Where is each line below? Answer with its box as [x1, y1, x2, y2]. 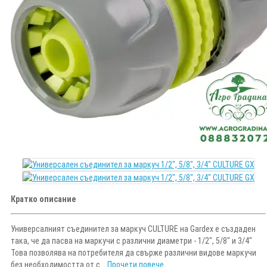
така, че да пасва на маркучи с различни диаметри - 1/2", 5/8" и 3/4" [11, 235, 252, 246]
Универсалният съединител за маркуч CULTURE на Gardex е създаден [11, 223, 256, 234]
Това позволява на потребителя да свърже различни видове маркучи [11, 247, 256, 257]
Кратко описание [11, 194, 76, 204]
